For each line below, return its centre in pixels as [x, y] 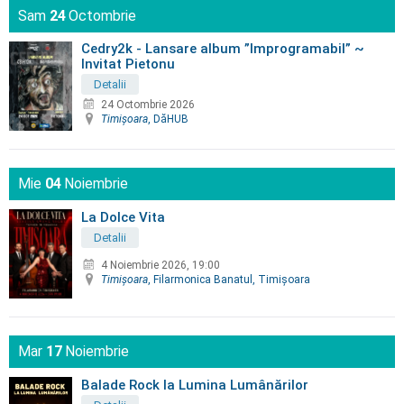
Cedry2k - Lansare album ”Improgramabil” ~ [223, 48]
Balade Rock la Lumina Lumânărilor [195, 385]
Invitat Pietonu [128, 64]
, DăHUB [168, 119]
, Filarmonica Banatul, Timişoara [229, 280]
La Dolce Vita [123, 217]
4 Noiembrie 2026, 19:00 [161, 266]
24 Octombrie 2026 [148, 105]
